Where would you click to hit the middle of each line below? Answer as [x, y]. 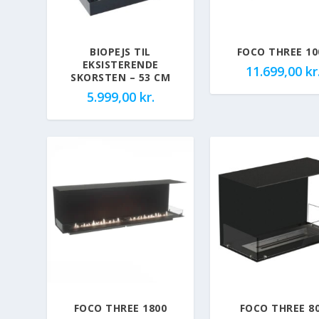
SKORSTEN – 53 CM [121, 77]
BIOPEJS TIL [120, 51]
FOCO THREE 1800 [120, 308]
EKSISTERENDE [120, 64]
